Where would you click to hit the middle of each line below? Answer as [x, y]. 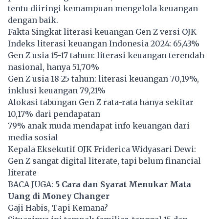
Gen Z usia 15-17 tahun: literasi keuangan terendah [106, 55]
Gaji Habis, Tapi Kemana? [58, 208]
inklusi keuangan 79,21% [57, 90]
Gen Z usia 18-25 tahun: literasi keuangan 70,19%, [103, 78]
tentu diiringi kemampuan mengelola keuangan [103, 8]
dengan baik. [33, 20]
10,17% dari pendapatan [54, 114]
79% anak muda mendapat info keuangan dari [99, 125]
